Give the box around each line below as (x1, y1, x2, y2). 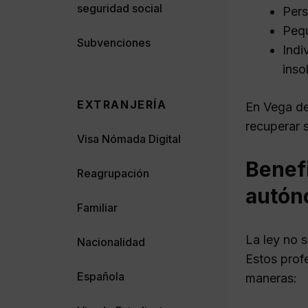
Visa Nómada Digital (77, 131, 181, 146)
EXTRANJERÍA (77, 97, 167, 111)
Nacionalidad (77, 234, 145, 249)
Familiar (77, 200, 118, 214)
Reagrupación (77, 166, 149, 180)
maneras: (245, 270, 297, 285)
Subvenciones (77, 35, 151, 49)
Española (77, 269, 124, 283)
